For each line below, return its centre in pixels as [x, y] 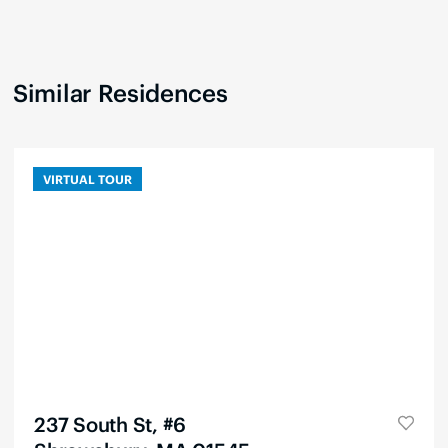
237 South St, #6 [110, 424]
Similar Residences [120, 91]
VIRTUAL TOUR [87, 178]
